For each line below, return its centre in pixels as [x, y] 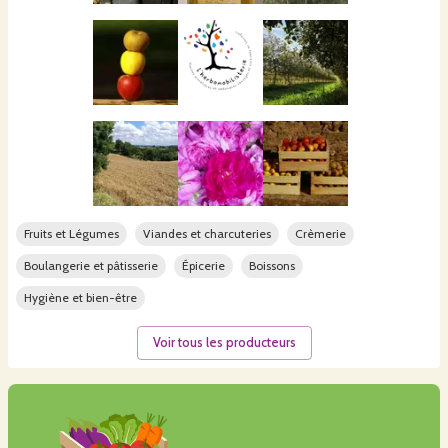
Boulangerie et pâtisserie [91, 265]
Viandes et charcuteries [207, 233]
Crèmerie [320, 233]
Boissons [272, 265]
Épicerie [203, 265]
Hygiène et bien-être [80, 297]
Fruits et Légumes [71, 233]
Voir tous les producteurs [224, 342]
